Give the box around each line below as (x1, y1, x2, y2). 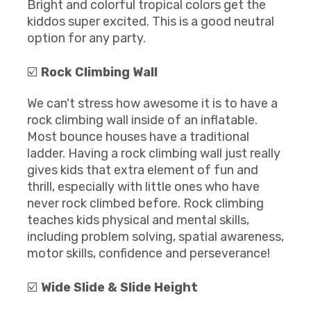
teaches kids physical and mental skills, (27, 212, 249, 228)
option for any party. (27, 31, 146, 46)
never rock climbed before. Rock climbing (27, 196, 264, 211)
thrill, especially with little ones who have (27, 179, 260, 194)
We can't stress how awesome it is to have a (27, 96, 278, 111)
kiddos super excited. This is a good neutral (27, 14, 274, 29)
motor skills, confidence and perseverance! (27, 246, 276, 261)
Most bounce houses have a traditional (27, 129, 249, 144)
